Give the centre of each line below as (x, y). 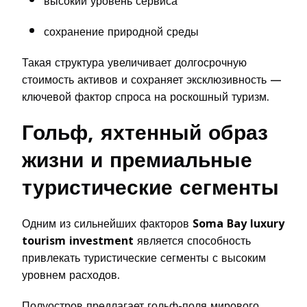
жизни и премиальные (137, 160)
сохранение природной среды (121, 32)
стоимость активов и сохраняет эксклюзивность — (152, 79)
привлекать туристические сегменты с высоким (144, 258)
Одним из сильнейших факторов (107, 223)
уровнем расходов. (71, 275)
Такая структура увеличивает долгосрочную (134, 62)
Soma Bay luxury (238, 223)
